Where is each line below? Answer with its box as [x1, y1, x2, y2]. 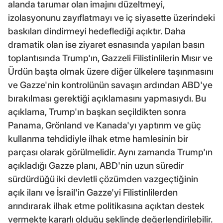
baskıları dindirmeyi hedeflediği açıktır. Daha [8, 25, 186, 36]
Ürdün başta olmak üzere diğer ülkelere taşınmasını [8, 66, 214, 77]
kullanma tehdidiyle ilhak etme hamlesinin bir [8, 133, 188, 144]
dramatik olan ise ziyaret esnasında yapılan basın [8, 39, 205, 50]
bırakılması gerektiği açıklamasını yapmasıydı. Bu [8, 93, 206, 104]
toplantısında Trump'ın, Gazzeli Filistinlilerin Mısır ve [8, 52, 213, 63]
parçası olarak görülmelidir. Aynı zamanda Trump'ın [8, 146, 213, 157]
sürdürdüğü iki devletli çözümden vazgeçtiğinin [8, 173, 198, 184]
